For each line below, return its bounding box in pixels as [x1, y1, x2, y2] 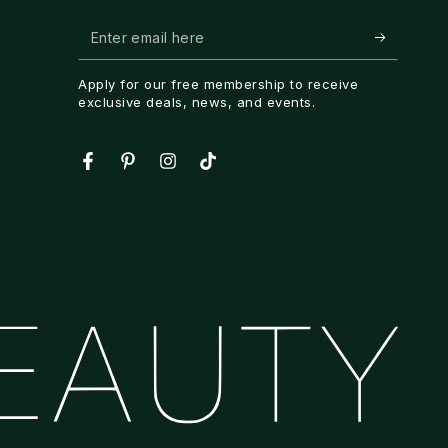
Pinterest [126, 163, 185, 181]
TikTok [206, 163, 253, 181]
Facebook [86, 163, 155, 181]
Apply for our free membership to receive [78, 76, 359, 93]
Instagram [166, 163, 230, 181]
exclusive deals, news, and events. [78, 94, 316, 111]
